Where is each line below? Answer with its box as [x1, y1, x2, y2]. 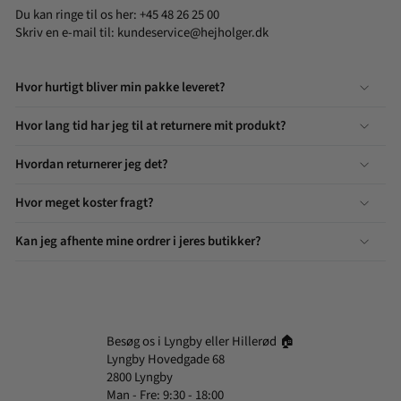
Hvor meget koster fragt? [15, 193, 154, 213]
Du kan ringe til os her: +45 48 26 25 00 [15, 5, 219, 25]
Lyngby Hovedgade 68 [107, 350, 225, 370]
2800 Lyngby [107, 368, 173, 388]
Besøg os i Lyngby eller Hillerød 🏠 [107, 332, 294, 352]
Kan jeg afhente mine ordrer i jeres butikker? [15, 232, 261, 252]
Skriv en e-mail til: [15, 23, 117, 43]
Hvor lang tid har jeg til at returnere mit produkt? [15, 116, 286, 136]
